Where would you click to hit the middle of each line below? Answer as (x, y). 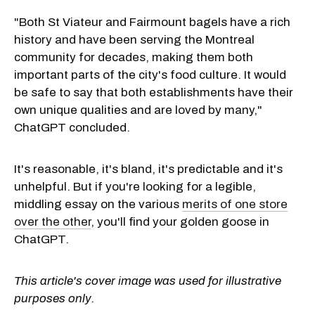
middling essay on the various (98, 204)
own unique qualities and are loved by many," (138, 110)
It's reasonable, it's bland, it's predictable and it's (148, 169)
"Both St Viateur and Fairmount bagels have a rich (152, 22)
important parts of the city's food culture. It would (150, 75)
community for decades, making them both (134, 57)
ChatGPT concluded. (72, 127)
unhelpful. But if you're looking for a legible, (135, 186)
